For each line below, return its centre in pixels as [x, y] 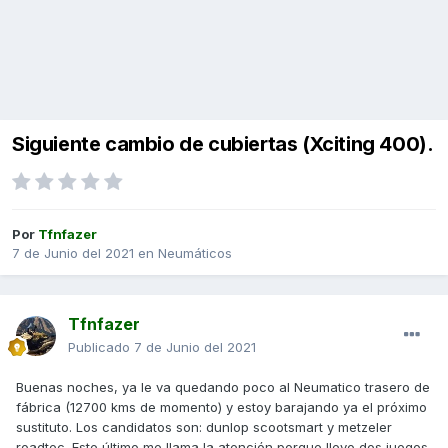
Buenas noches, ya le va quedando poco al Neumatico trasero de [223, 387]
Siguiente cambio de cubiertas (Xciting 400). [223, 144]
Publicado [101, 347]
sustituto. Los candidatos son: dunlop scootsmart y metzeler [204, 427]
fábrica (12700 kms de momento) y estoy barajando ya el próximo [221, 407]
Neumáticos [195, 253]
